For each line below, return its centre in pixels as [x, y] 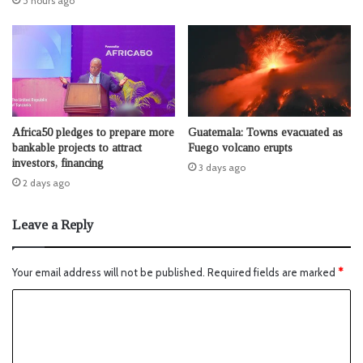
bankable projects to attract [77, 148]
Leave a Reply [53, 225]
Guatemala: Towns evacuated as [265, 133]
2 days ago [46, 183]
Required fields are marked [273, 273]
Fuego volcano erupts [240, 148]
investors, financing [58, 164]
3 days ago [222, 168]
